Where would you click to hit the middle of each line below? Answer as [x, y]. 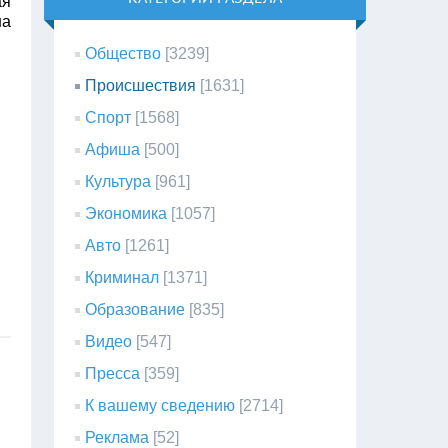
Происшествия [141, 85]
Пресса [113, 373]
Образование [135, 309]
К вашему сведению [160, 405]
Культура [118, 181]
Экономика [126, 213]
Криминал [122, 277]
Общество [123, 53]
